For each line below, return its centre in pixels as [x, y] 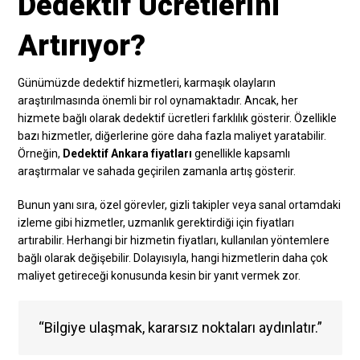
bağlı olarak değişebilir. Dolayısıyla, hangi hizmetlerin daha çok [173, 258]
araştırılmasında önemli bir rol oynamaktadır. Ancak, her [158, 100]
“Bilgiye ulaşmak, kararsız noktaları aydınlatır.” [180, 327]
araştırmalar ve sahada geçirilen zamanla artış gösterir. [157, 171]
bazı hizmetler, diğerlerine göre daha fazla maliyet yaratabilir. [172, 135]
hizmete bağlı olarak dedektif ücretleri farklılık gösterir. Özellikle [178, 118]
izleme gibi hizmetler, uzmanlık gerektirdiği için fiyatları [156, 222]
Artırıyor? [82, 45]
